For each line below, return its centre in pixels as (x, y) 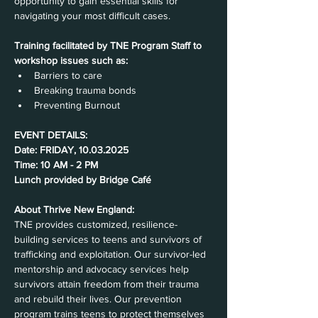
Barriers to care (68, 75)
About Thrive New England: (74, 209)
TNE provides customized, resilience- (96, 224)
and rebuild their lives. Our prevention (99, 299)
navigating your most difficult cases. (92, 16)
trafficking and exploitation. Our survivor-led (111, 254)
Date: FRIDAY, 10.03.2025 (71, 150)
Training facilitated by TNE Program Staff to (109, 45)
